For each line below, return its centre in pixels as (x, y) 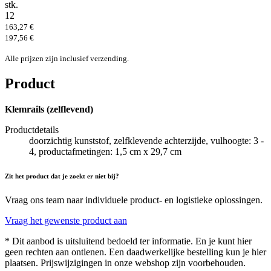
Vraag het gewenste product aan (66, 221)
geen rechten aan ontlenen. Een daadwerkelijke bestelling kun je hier (135, 252)
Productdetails (32, 130)
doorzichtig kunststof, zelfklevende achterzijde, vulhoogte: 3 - (146, 141)
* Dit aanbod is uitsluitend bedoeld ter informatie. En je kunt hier (128, 241)
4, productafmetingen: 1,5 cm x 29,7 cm (105, 152)
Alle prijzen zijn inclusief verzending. (67, 59)
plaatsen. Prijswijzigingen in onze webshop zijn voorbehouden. (125, 263)
